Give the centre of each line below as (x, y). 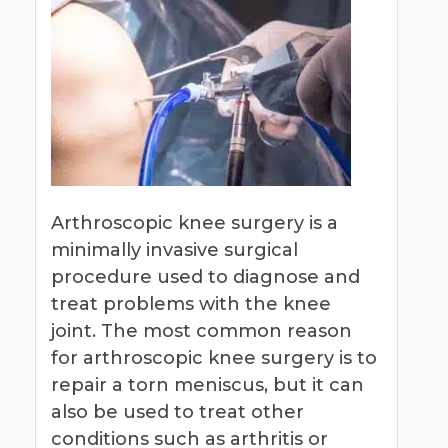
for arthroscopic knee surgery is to (214, 357)
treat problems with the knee (191, 303)
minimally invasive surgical (174, 249)
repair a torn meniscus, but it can (207, 384)
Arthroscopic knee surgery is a (194, 222)
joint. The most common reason (201, 330)
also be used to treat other (177, 411)
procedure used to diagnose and (205, 276)
